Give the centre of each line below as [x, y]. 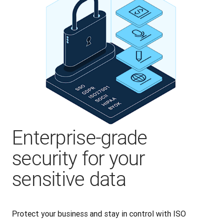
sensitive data [69, 179]
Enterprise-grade [80, 138]
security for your [78, 158]
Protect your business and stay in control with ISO [99, 213]
